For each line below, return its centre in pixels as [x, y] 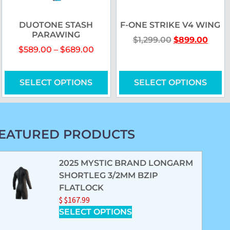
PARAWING [56, 35]
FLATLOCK [82, 188]
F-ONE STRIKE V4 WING [170, 25]
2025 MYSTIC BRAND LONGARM [126, 163]
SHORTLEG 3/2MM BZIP [109, 176]
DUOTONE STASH [56, 25]
